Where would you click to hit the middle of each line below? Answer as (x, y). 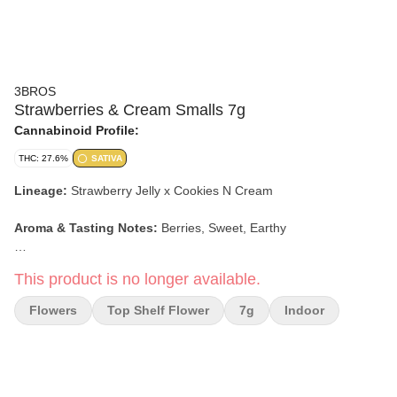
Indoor (304, 310)
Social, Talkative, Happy (131, 265)
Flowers (53, 310)
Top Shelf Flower (158, 310)
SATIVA (107, 158)
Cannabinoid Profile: (77, 130)
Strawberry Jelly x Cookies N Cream (172, 191)
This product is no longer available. (137, 279)
